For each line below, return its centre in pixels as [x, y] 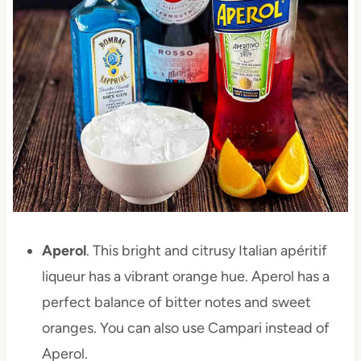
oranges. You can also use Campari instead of [185, 328]
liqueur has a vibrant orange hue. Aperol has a [185, 277]
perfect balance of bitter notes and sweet [176, 303]
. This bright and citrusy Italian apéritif [206, 251]
